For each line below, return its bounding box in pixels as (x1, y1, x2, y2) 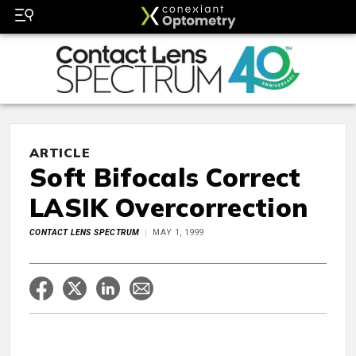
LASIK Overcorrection (29, 192, 308, 224)
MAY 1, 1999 (153, 227, 205, 238)
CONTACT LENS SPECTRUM (29, 227, 140, 238)
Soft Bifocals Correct (29, 161, 301, 194)
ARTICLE (29, 145, 91, 161)
